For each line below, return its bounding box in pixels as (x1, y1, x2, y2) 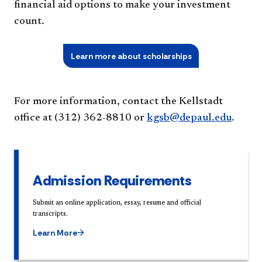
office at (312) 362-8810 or (14, 113, 147, 124)
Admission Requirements (33, 171, 192, 190)
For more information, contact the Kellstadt (14, 96, 223, 108)
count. (14, 16, 44, 27)
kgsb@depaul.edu (147, 113, 232, 124)
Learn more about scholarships (70, 50, 192, 61)
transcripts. (33, 211, 68, 218)
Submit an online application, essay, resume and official (33, 199, 201, 207)
